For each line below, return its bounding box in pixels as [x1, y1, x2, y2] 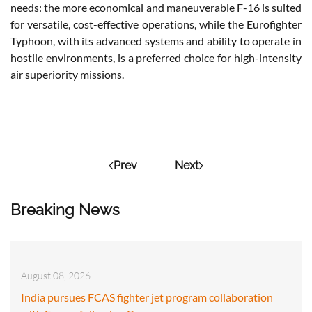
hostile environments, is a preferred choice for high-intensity [10, 50, 302, 64]
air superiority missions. [10, 67, 124, 81]
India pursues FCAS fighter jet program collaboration [21, 290, 273, 304]
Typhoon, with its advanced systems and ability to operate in [10, 33, 302, 47]
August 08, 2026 [21, 269, 91, 281]
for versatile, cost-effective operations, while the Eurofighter [10, 17, 302, 31]
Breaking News [10, 200, 120, 219]
